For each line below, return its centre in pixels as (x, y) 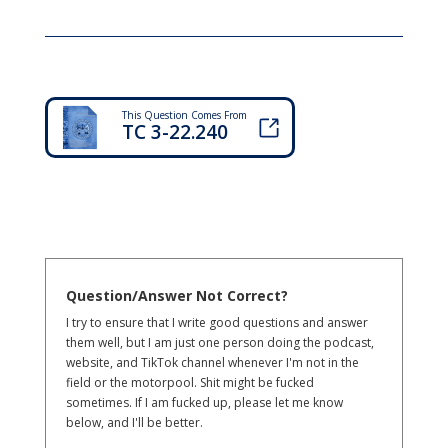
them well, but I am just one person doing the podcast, (219, 343)
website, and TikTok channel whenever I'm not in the (212, 363)
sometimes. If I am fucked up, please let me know (204, 403)
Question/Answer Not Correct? (176, 296)
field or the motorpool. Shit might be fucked (189, 383)
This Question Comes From (184, 115)
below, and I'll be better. (134, 423)
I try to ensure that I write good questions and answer (216, 323)
